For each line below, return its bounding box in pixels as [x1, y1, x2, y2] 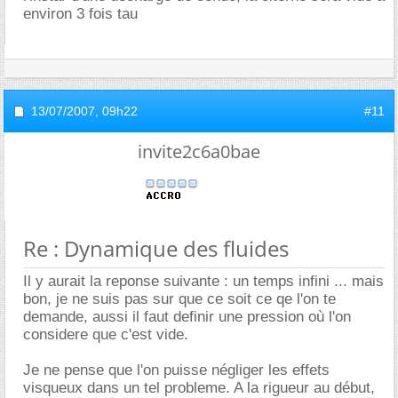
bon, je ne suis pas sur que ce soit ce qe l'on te [23, 291, 336, 308]
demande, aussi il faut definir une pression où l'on [23, 308, 351, 326]
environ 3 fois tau [23, 5, 138, 23]
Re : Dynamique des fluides [23, 234, 289, 264]
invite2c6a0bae [138, 139, 260, 164]
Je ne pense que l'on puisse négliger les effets [23, 362, 330, 379]
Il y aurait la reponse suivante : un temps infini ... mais [23, 273, 384, 291]
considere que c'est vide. [23, 326, 188, 344]
